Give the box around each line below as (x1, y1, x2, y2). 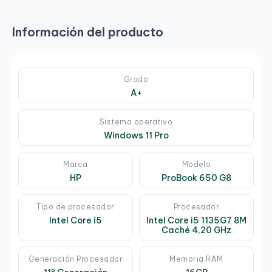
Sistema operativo (99, 117, 173, 127)
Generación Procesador (28, 254, 123, 264)
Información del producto (12, 24, 163, 40)
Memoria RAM (169, 254, 223, 264)
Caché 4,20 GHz (161, 225, 231, 236)
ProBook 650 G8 (161, 172, 231, 184)
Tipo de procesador (36, 202, 115, 212)
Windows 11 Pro (103, 130, 169, 141)
